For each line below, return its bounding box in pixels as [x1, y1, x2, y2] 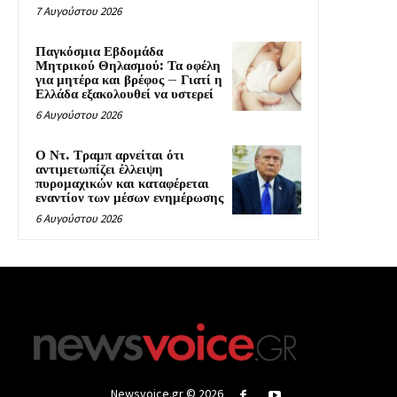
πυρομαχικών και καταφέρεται [35, 175, 209, 192]
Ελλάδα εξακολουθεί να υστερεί [35, 85, 214, 103]
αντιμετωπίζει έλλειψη [35, 160, 163, 178]
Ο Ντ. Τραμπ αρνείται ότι [35, 146, 184, 164]
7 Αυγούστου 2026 [35, 3, 121, 19]
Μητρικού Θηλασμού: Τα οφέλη [35, 57, 221, 74]
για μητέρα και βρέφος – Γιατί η [35, 71, 222, 89]
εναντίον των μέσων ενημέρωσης [35, 189, 223, 206]
